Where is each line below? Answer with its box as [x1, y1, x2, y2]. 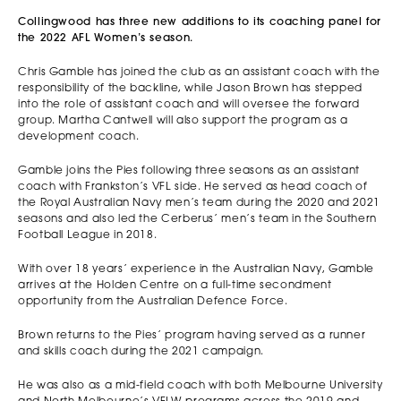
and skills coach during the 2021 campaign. [18, 346, 264, 357]
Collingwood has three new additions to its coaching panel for [18, 16, 382, 28]
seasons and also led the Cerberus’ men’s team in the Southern [18, 213, 378, 225]
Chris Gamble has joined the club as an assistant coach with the [18, 66, 380, 78]
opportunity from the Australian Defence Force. [18, 295, 288, 307]
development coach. [18, 131, 140, 142]
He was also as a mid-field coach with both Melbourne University [18, 380, 383, 391]
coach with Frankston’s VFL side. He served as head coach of [18, 181, 368, 192]
